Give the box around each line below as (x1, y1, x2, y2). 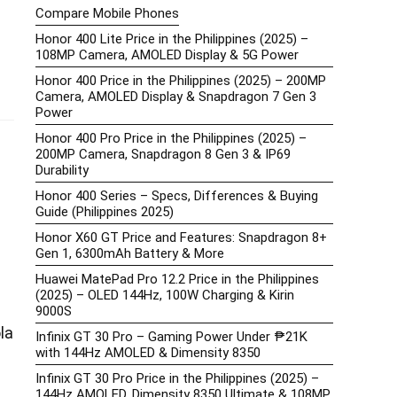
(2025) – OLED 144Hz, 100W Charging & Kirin (35, 287, 294, 304)
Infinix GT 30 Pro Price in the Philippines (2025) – (35, 370, 319, 387)
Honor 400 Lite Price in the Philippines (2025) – (35, 31, 308, 48)
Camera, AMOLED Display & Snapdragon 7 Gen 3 (35, 89, 316, 105)
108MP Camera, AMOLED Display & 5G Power (35, 47, 299, 64)
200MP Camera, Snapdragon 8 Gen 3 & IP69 (35, 146, 291, 163)
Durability (35, 162, 89, 179)
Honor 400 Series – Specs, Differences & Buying (35, 188, 318, 205)
